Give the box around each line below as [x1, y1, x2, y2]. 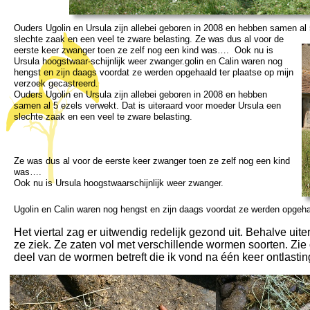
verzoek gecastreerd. [14, 78, 98, 89]
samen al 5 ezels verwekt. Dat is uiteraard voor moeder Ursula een [14, 100, 281, 111]
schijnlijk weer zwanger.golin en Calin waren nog [91, 56, 282, 66]
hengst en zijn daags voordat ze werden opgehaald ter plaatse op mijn [14, 67, 293, 77]
